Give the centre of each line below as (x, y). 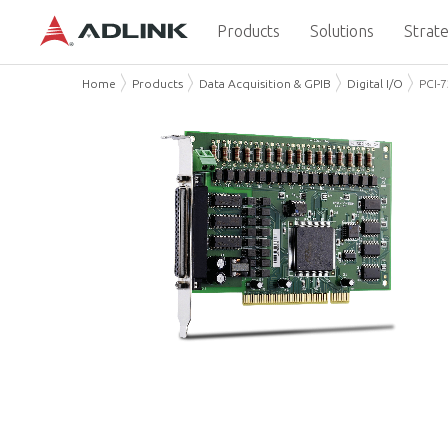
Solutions (341, 31)
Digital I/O (375, 83)
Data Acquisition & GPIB (265, 83)
